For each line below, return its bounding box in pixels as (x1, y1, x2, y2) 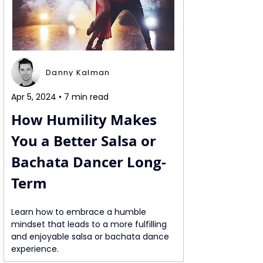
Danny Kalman (46, 66, 110, 78)
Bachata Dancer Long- (11, 152, 166, 172)
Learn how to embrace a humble (11, 206, 149, 218)
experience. (11, 243, 59, 255)
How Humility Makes (11, 110, 160, 130)
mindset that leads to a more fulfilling (11, 218, 169, 230)
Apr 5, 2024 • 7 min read (11, 91, 109, 103)
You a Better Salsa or (11, 131, 160, 151)
